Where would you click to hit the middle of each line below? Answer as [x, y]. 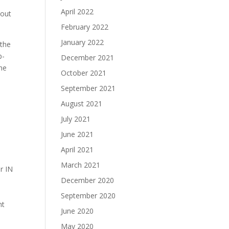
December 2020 [88, 180]
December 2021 [88, 58]
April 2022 [77, 12]
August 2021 [82, 104]
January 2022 [83, 42]
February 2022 [85, 27]
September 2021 [88, 88]
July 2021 [76, 119]
